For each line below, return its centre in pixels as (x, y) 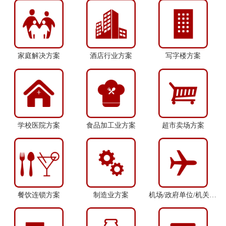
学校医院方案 (39, 125)
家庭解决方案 (39, 55)
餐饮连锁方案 (39, 195)
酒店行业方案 (111, 55)
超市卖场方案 (183, 125)
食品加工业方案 (111, 125)
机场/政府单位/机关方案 (213, 195)
